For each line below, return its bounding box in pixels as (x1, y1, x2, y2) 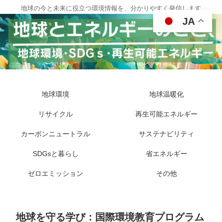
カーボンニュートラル (21, 130, 90, 138)
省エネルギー (146, 150, 187, 158)
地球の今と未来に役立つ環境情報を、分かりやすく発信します (21, 4, 201, 12)
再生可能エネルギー (135, 110, 198, 118)
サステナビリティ (139, 130, 194, 138)
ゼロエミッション (28, 169, 83, 177)
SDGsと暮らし (32, 150, 79, 158)
